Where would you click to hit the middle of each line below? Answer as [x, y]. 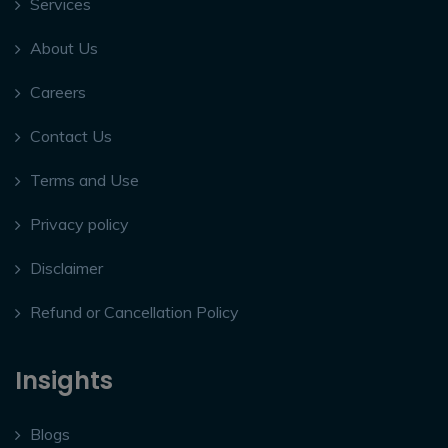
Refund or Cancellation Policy [134, 312]
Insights [64, 381]
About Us [64, 48]
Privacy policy [79, 224]
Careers [58, 92]
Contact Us [71, 136]
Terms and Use [84, 180]
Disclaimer [66, 268]
